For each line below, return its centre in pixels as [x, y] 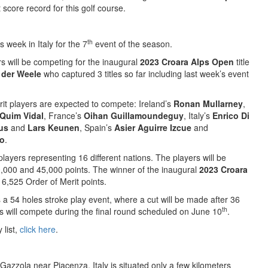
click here [38, 229]
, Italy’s [198, 115]
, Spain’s [97, 127]
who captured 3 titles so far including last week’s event [145, 74]
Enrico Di [231, 115]
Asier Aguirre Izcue [153, 127]
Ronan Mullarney [208, 103]
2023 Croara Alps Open [187, 62]
